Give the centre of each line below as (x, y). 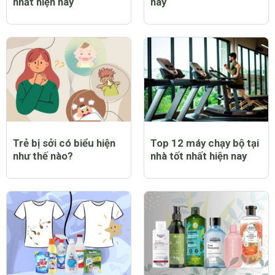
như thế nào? (43, 156)
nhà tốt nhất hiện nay (199, 156)
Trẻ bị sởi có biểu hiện (64, 143)
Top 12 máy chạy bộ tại (205, 143)
